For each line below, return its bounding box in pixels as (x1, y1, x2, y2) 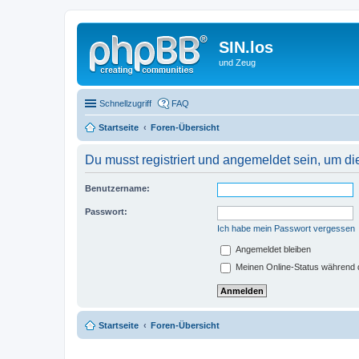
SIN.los (219, 38, 273, 56)
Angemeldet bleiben (233, 244, 311, 254)
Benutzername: (85, 183, 150, 193)
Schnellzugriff (99, 98, 151, 108)
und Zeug (219, 58, 256, 67)
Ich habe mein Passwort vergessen (217, 223, 355, 233)
